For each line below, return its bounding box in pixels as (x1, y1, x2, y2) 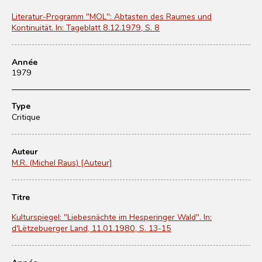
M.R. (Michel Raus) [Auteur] (12, 157, 112, 168)
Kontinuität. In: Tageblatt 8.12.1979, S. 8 (12, 22, 160, 33)
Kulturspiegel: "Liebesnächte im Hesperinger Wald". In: (12, 211, 212, 222)
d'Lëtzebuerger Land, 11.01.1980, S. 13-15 (12, 222, 171, 233)
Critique (12, 111, 40, 122)
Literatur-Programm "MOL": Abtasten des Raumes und (12, 11, 212, 22)
